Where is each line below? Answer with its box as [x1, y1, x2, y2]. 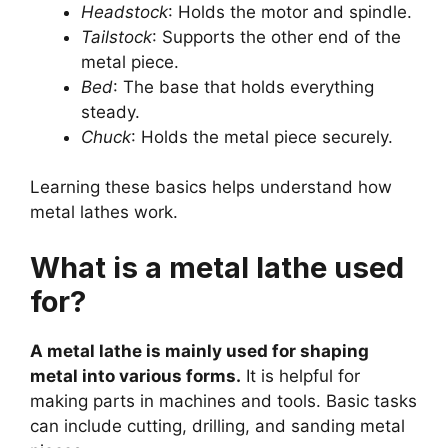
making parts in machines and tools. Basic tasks [30, 390, 417, 411]
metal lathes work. [30, 202, 178, 223]
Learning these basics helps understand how [30, 177, 392, 198]
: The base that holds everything [113, 76, 374, 97]
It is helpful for [241, 365, 360, 386]
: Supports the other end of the [152, 26, 401, 47]
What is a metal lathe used [30, 249, 404, 285]
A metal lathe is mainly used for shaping [30, 340, 369, 361]
